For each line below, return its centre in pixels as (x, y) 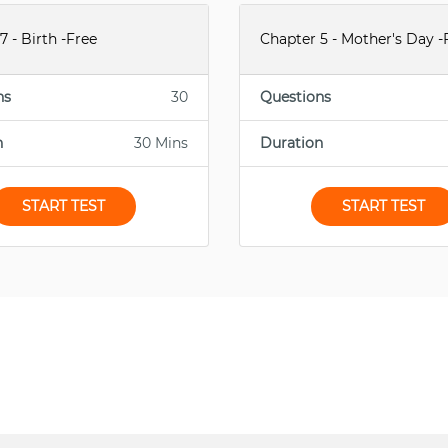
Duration (291, 143)
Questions (295, 97)
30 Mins (160, 143)
